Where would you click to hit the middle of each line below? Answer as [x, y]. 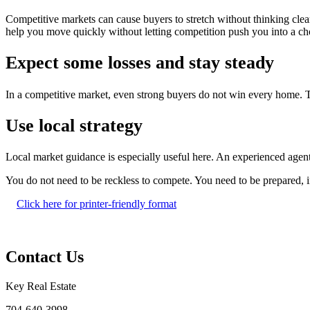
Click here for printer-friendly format [97, 204]
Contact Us [45, 257]
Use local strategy [74, 125]
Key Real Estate [41, 286]
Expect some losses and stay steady [140, 63]
